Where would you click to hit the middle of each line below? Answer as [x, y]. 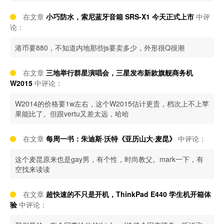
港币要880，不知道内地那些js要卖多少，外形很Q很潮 [100, 47]
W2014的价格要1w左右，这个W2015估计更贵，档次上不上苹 [112, 103]
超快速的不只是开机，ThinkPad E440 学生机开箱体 [128, 194]
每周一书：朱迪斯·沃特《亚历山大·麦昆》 [111, 138]
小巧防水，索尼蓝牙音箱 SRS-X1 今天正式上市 [120, 16]
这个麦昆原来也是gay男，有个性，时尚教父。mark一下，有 [109, 159]
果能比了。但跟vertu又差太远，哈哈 [72, 113]
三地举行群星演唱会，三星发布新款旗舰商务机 [119, 72]
